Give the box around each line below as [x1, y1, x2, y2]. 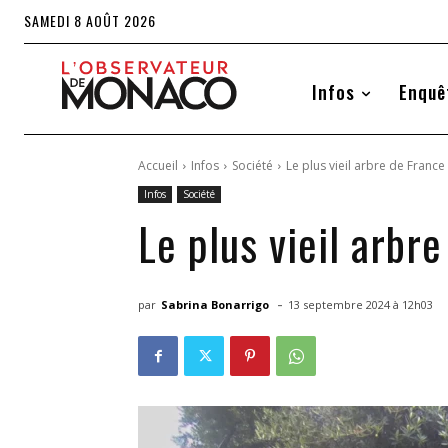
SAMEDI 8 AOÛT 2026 [24, 10, 156, 31]
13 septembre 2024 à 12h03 [288, 297, 433, 313]
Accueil [138, 157, 178, 175]
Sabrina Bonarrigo [161, 296, 269, 312]
